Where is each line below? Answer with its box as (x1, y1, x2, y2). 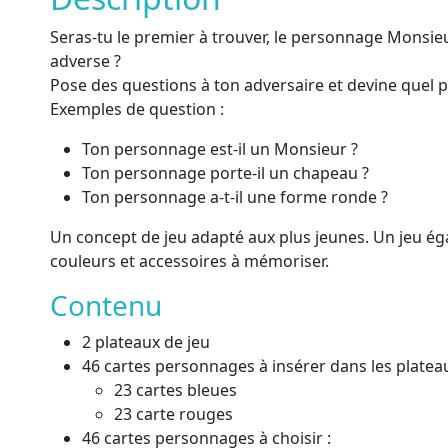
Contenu (50, 286, 162, 324)
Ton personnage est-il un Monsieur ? (82, 138, 358, 160)
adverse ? (50, 50, 121, 72)
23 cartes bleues (114, 379, 237, 401)
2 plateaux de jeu (82, 331, 210, 353)
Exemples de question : (50, 98, 224, 120)
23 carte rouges (114, 403, 233, 425)
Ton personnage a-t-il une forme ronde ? (82, 186, 388, 208)
